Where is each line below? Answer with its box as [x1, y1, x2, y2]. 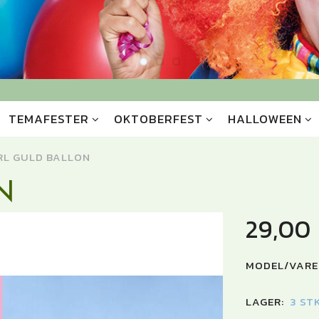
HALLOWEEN [227, 110, 302, 129]
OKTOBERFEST [113, 110, 203, 129]
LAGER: [245, 293, 284, 310]
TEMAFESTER [8, 110, 89, 129]
